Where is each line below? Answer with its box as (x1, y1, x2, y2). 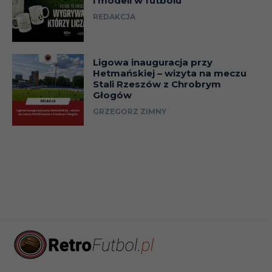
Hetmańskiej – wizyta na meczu (92, 67, 246, 79)
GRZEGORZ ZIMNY (92, 106, 166, 116)
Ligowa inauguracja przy (92, 56, 212, 68)
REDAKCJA (92, 12, 135, 21)
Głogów (92, 89, 132, 101)
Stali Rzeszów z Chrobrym (92, 78, 221, 90)
